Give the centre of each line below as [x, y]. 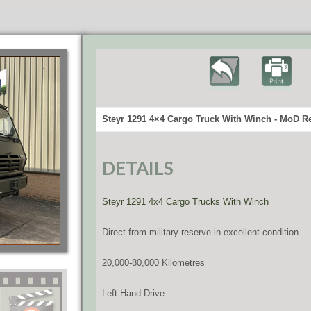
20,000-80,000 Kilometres [153, 263]
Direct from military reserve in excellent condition [200, 232]
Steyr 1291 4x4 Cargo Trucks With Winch [185, 202]
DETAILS [138, 168]
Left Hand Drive [133, 293]
